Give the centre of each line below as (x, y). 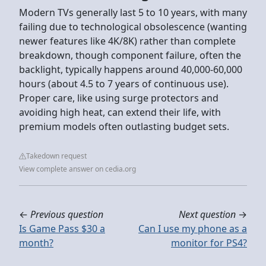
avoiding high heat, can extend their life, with (120, 112)
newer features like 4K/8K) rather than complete (127, 41)
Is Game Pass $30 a (62, 228)
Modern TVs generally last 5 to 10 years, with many (133, 12)
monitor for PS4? (209, 243)
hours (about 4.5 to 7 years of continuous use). (124, 83)
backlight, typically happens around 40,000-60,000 (131, 69)
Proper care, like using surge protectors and (119, 98)
